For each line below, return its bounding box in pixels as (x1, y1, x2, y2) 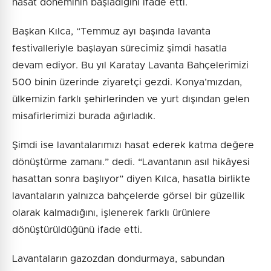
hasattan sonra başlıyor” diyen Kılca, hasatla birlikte (12, 174, 250, 184)
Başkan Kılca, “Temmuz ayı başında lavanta (12, 26, 211, 36)
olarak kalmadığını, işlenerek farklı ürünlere (12, 207, 211, 218)
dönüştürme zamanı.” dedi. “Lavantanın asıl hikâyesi (12, 157, 250, 167)
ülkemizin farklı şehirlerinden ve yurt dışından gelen (12, 94, 249, 104)
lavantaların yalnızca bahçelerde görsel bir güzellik (12, 191, 245, 201)
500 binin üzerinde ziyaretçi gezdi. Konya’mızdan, (12, 77, 242, 87)
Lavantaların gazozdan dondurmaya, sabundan (12, 253, 224, 264)
